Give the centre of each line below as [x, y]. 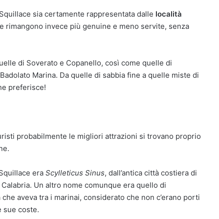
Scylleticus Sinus [75, 173]
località [169, 14]
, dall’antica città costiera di [151, 173]
